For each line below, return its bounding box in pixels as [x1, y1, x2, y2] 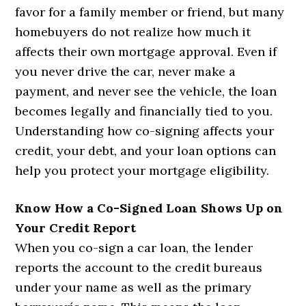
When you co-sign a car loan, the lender [15, 240, 253, 256]
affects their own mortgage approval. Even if [15, 44, 277, 60]
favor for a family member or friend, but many [15, 4, 285, 20]
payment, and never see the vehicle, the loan [15, 83, 277, 100]
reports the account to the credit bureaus [15, 260, 263, 276]
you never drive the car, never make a [15, 64, 236, 80]
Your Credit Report [15, 220, 137, 236]
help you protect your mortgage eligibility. [15, 163, 270, 179]
